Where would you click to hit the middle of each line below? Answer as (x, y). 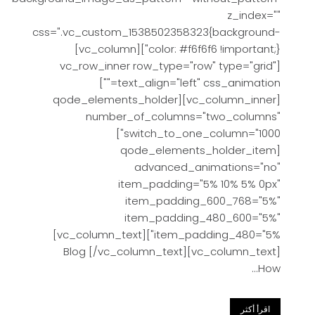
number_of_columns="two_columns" (183, 116)
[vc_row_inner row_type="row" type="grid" (168, 66)
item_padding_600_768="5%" (203, 201)
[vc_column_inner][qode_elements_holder (115, 99)
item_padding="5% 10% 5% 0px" (199, 184)
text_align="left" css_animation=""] (108, 83)
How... (269, 268)
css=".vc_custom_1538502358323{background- (156, 32)
